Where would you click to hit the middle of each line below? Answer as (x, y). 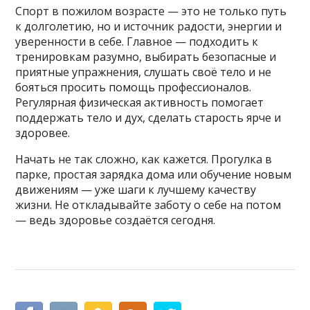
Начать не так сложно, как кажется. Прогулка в (144, 159)
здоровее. (43, 133)
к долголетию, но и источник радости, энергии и (149, 26)
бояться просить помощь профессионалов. (134, 87)
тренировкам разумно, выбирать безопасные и (146, 56)
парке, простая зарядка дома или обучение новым (154, 174)
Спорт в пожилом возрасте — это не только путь (151, 11)
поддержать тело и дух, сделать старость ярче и (148, 117)
